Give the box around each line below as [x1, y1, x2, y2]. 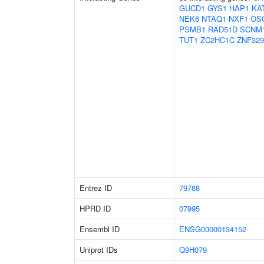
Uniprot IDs [80, 244, 118, 255]
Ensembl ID [80, 223, 120, 235]
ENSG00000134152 [179, 223, 246, 235]
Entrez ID [80, 182, 112, 193]
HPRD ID [80, 203, 111, 214]
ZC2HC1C [200, 34, 235, 45]
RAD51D [208, 24, 237, 35]
